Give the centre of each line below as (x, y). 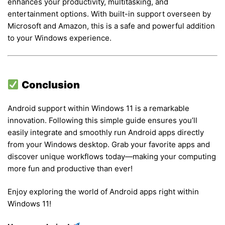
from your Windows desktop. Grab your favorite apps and (109, 144)
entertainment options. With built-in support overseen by (109, 14)
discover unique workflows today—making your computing (112, 156)
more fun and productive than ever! (70, 168)
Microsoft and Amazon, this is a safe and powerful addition (111, 26)
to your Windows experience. (60, 38)
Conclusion (50, 85)
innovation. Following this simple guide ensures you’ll (102, 120)
